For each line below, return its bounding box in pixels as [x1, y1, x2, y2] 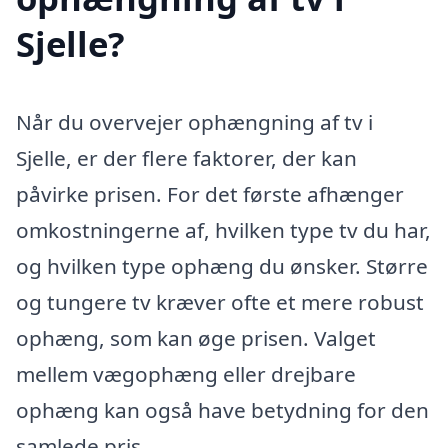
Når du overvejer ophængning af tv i [16, 107, 373, 136]
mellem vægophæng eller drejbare [16, 359, 356, 388]
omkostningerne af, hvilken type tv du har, [16, 215, 431, 244]
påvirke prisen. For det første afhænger [16, 179, 404, 208]
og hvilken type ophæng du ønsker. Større [16, 251, 428, 280]
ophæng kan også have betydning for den [16, 395, 429, 424]
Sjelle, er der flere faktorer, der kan [16, 143, 357, 172]
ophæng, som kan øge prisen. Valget [16, 323, 376, 352]
